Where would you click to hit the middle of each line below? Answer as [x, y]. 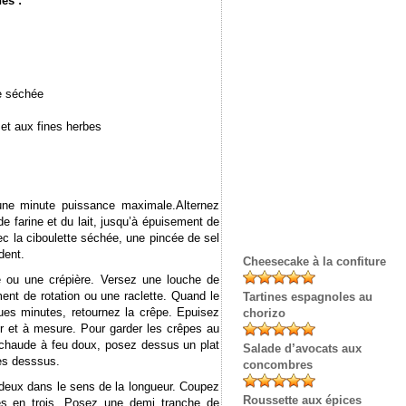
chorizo [264, 313]
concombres [278, 365]
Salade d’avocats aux [302, 348]
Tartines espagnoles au [308, 297]
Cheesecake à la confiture [314, 261]
